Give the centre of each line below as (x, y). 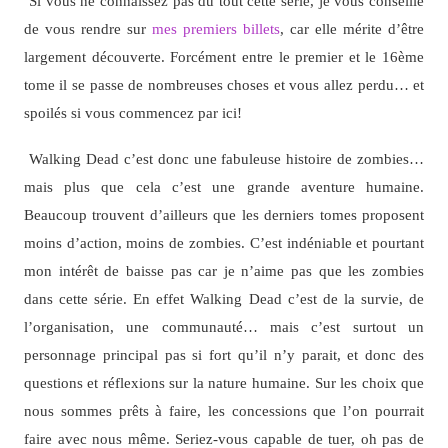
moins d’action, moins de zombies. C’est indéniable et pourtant (224, 243)
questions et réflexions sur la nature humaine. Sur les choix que (224, 383)
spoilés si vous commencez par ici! (132, 112)
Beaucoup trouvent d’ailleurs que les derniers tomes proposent (224, 215)
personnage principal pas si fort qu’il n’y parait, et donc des (224, 355)
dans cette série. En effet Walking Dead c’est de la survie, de (224, 299)
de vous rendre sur (87, 28)
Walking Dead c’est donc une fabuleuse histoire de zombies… (226, 159)
